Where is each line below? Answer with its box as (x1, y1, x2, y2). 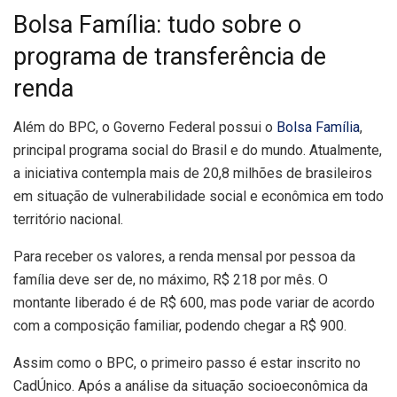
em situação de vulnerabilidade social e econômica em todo (13, 188, 384, 206)
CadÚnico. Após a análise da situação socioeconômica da (13, 378, 368, 395)
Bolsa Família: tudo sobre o (13, 10, 301, 39)
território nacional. (13, 211, 123, 229)
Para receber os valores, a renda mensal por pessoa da (13, 248, 355, 266)
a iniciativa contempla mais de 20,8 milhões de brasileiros (13, 165, 372, 183)
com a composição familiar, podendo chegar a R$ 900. (13, 317, 346, 335)
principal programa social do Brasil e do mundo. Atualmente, (13, 142, 382, 160)
